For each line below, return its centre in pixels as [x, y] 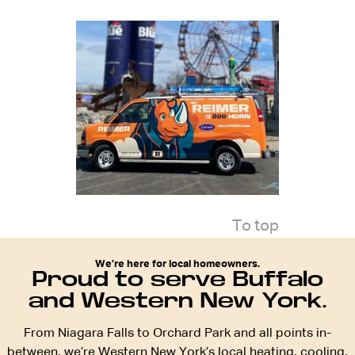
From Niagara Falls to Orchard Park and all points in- [177, 334]
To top [256, 225]
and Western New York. [177, 301]
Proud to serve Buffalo [177, 280]
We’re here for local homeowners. [177, 265]
